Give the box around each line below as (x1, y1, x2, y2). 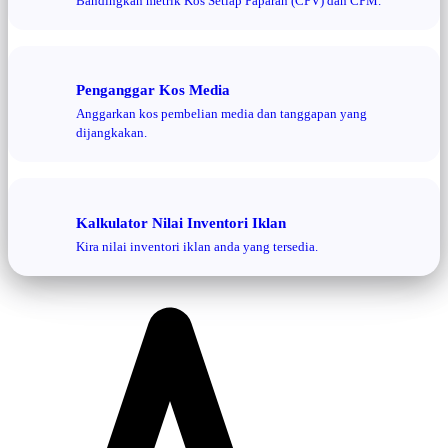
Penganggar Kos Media (76, 80, 230, 98)
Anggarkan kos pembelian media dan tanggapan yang (76, 106, 367, 122)
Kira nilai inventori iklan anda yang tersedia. (76, 239, 318, 255)
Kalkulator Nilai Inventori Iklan (76, 213, 286, 231)
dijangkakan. (76, 125, 147, 141)
